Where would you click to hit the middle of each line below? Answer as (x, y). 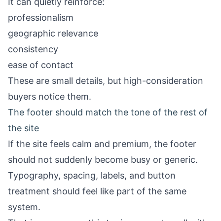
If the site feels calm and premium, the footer (102, 144)
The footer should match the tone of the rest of (108, 112)
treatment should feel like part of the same (97, 191)
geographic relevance (53, 33)
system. (24, 207)
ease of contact (41, 65)
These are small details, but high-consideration (106, 81)
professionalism (41, 18)
